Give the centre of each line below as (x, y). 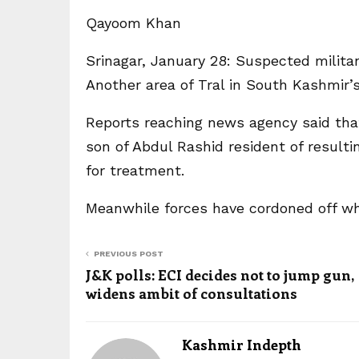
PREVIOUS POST (129, 254)
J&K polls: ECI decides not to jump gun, (220, 275)
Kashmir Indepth (242, 345)
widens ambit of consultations (192, 293)
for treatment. (135, 170)
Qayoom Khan (133, 23)
